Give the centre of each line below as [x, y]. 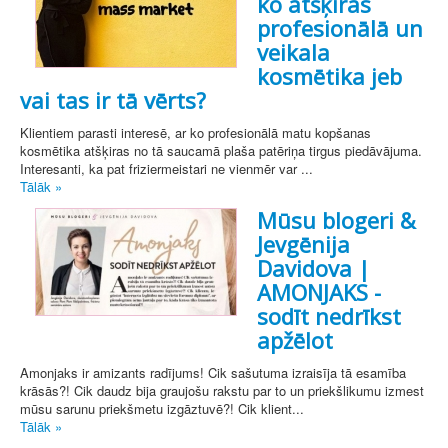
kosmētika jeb [329, 76]
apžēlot [295, 340]
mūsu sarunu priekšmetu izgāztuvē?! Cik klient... [162, 409]
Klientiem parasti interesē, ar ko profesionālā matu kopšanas [195, 133]
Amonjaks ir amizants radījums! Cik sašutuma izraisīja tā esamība [213, 373]
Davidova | [313, 268]
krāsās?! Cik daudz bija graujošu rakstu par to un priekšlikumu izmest [222, 391]
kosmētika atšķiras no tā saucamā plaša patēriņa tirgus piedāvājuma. [221, 151]
